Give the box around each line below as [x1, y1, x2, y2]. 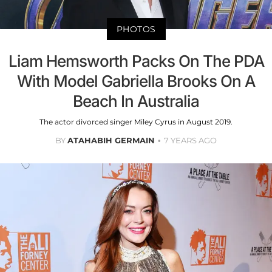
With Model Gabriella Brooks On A [17, 72, 255, 91]
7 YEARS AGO [164, 135, 217, 146]
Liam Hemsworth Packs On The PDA [8, 52, 264, 71]
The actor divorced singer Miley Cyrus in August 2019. [39, 117, 233, 127]
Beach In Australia [73, 92, 199, 111]
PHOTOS [116, 24, 156, 35]
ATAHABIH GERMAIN [67, 135, 155, 146]
